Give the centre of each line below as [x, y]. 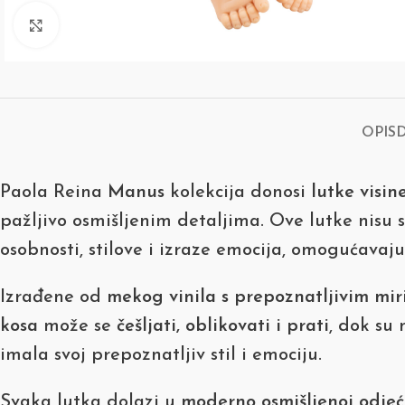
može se [77, 326]
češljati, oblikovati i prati [223, 326]
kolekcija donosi [238, 192]
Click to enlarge [118, 24]
